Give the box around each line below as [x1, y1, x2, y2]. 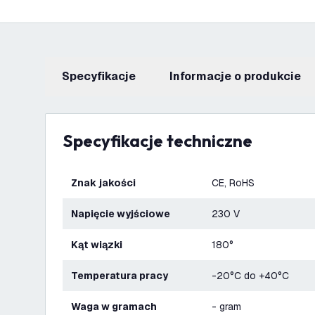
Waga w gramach [80, 300, 157, 313]
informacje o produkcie [173, 69, 301, 84]
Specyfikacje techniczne [73, 130, 252, 151]
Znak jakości [77, 176, 136, 189]
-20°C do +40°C [212, 269, 289, 282]
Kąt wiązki [78, 238, 122, 251]
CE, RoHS [212, 176, 255, 189]
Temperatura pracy [77, 269, 168, 282]
